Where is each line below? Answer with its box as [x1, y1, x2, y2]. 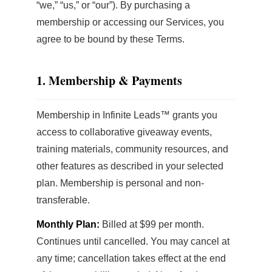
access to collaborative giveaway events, [36, 127, 212, 137]
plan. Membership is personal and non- [36, 178, 204, 188]
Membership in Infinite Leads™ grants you [36, 110, 217, 120]
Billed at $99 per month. [100, 219, 204, 229]
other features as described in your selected [36, 161, 223, 171]
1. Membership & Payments [36, 72, 182, 89]
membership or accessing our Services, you [36, 17, 224, 27]
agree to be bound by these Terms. [36, 34, 185, 44]
